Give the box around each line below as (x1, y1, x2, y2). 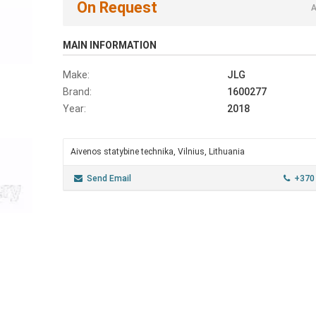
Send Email (87, 174, 131, 183)
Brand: (63, 86, 92, 97)
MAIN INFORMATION (63, 39, 157, 51)
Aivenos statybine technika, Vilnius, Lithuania (71, 147, 245, 157)
